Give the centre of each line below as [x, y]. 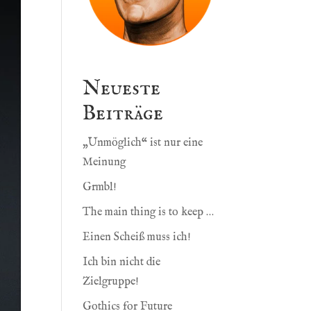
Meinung [104, 163]
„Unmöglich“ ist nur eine [143, 143]
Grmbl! [100, 188]
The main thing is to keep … [149, 213]
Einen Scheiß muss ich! [137, 238]
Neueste [122, 89]
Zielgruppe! [111, 282]
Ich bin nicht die [122, 263]
